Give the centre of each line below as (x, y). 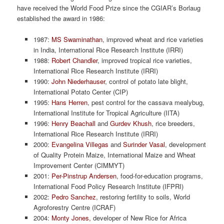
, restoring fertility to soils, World (143, 197)
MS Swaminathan (77, 39)
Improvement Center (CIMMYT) (79, 165)
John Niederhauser (78, 81)
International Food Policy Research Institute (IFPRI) (108, 186)
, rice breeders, (173, 123)
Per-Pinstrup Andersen (84, 176)
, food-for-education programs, (159, 176)
